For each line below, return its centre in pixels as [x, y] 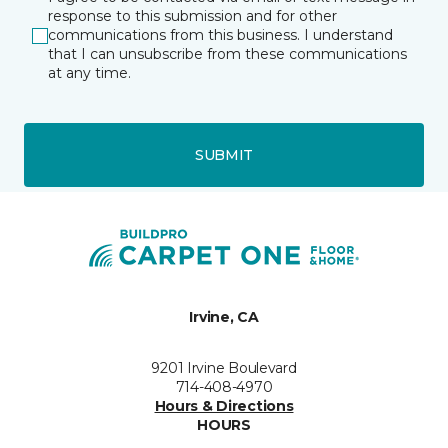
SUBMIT [224, 154]
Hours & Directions [224, 406]
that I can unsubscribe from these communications [227, 54]
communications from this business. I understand [220, 35]
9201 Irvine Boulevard [224, 368]
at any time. [89, 73]
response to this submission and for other [192, 16]
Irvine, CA [224, 317]
